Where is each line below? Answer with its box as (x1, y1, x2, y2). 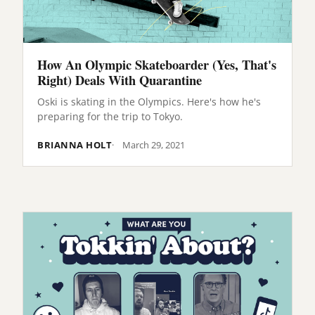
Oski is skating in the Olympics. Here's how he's (37, 95, 261, 109)
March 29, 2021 (122, 139, 186, 152)
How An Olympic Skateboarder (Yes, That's (37, 54, 276, 74)
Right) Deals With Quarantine (37, 70, 202, 89)
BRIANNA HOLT (37, 139, 112, 152)
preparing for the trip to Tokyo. (37, 110, 183, 124)
